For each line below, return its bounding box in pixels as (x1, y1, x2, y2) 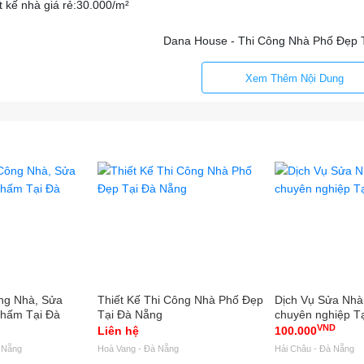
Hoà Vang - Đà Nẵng (97, 344, 179, 353)
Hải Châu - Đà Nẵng (275, 344, 354, 353)
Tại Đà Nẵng (97, 308, 162, 321)
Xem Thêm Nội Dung (245, 72, 344, 84)
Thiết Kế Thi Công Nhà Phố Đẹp (97, 293, 263, 306)
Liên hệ (97, 324, 139, 337)
